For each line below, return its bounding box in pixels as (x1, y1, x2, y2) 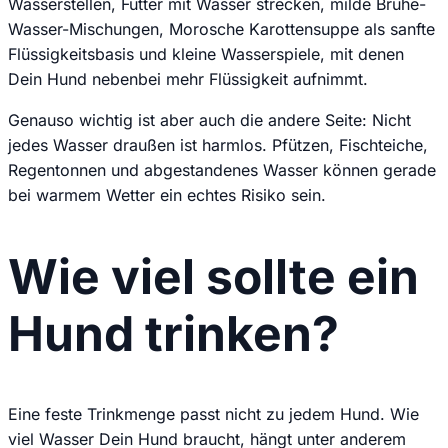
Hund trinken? (8, 303, 339, 363)
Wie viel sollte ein (8, 246, 419, 306)
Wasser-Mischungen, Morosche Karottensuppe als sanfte (8, 18, 435, 39)
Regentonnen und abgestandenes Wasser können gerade (8, 159, 436, 180)
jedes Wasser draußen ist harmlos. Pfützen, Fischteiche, (8, 134, 428, 155)
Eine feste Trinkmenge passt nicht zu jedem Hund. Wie (8, 403, 419, 424)
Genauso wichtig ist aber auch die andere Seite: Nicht (8, 109, 411, 130)
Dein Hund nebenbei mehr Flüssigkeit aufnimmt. (8, 68, 368, 89)
